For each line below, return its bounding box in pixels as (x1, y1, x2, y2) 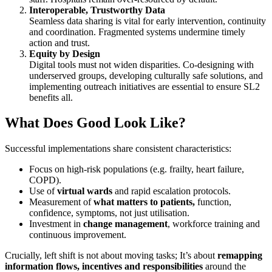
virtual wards (57, 186, 112, 197)
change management (83, 219, 168, 229)
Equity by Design (29, 48, 100, 59)
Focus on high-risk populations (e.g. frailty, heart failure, (29, 164, 244, 175)
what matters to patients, (93, 197, 197, 208)
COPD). (29, 175, 61, 186)
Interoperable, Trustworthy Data (29, 4, 165, 15)
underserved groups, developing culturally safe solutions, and (29, 70, 263, 81)
